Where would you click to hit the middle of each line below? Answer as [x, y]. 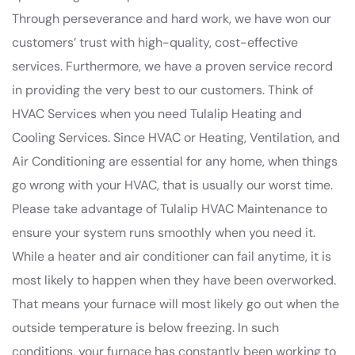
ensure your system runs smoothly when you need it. [164, 232]
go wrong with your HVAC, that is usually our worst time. [172, 185]
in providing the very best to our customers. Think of [162, 90]
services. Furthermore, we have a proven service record [172, 66]
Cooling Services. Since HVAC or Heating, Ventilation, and [176, 137]
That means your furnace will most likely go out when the [176, 303]
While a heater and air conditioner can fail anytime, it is [172, 256]
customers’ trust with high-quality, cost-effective [155, 42]
